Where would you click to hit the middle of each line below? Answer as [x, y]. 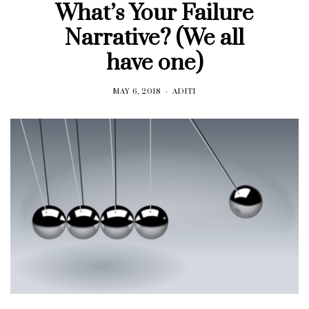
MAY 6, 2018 [137, 91]
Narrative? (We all [154, 38]
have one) [154, 63]
